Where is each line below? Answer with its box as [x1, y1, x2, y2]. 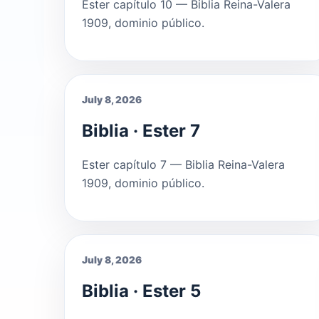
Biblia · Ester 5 [82, 280, 201, 301]
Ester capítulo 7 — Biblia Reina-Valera [82, 157, 285, 172]
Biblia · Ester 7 [82, 120, 200, 141]
